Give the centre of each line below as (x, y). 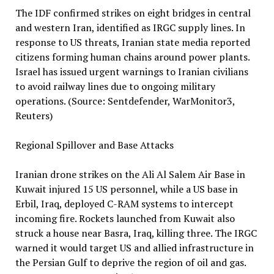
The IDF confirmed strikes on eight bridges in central (133, 13)
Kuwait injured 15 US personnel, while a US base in (126, 189)
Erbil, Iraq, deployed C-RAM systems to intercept (124, 204)
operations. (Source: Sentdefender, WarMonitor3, (125, 101)
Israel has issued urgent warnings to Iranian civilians (131, 72)
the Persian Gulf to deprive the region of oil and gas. (130, 262)
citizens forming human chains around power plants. (132, 57)
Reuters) (34, 116)
